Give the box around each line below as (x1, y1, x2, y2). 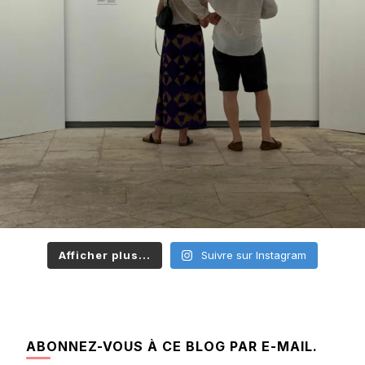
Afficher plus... (58, 248, 151, 262)
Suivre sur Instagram (201, 248, 307, 262)
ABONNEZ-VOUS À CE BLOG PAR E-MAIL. (26, 338, 318, 355)
